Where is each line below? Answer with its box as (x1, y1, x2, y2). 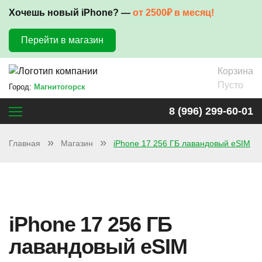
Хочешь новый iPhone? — (9, 8, 133, 18)
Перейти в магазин (21, 35, 104, 45)
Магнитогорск (34, 82, 85, 92)
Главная (9, 139, 40, 149)
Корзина (218, 65, 253, 76)
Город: (9, 82, 34, 92)
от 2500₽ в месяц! (133, 8, 214, 18)
